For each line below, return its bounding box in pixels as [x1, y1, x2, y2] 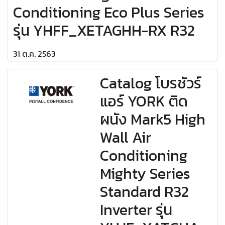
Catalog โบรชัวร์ [100, 72, 202, 95]
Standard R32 [100, 180, 189, 203]
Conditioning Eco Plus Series [13, 1, 204, 24]
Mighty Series [100, 162, 191, 185]
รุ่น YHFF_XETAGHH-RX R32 [13, 19, 195, 42]
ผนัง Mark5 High [100, 108, 206, 131]
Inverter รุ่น [100, 198, 173, 221]
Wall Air [100, 126, 152, 149]
